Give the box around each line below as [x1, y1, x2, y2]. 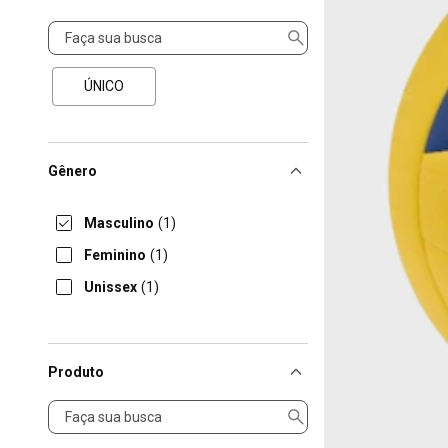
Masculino [84, 215, 154, 231]
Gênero [48, 163, 97, 179]
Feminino [84, 247, 146, 263]
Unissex [84, 279, 137, 295]
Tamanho [48, 21, 111, 37]
